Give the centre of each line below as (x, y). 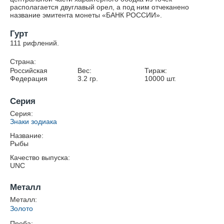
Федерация (29, 78)
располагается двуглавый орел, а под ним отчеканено (99, 7)
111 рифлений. (34, 43)
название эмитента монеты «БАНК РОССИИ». (86, 15)
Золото (21, 208)
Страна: (23, 61)
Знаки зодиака (33, 121)
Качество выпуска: (40, 157)
